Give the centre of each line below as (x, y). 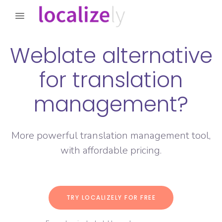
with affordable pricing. (111, 151)
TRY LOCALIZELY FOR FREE (111, 198)
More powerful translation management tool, (111, 136)
